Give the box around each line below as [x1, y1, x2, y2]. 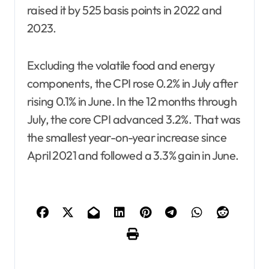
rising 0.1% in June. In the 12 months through [27, 93, 237, 109]
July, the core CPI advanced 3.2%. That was [27, 111, 241, 127]
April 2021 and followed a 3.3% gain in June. [27, 147, 239, 163]
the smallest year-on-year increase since [27, 129, 226, 145]
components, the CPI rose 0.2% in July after [27, 75, 238, 91]
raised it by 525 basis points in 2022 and [27, 2, 222, 17]
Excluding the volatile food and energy [27, 57, 215, 73]
